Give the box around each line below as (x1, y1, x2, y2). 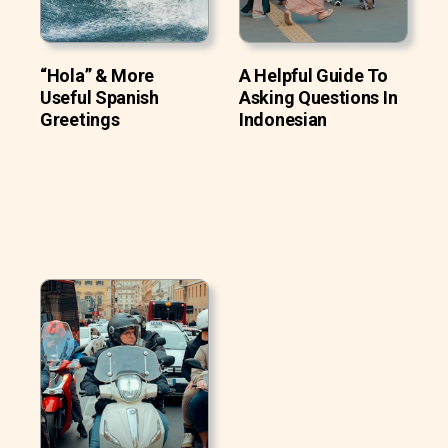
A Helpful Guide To (239, 64, 388, 86)
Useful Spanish (40, 86, 159, 108)
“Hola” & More (40, 64, 155, 86)
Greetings (40, 108, 120, 130)
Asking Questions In (239, 86, 398, 108)
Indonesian (239, 108, 327, 130)
